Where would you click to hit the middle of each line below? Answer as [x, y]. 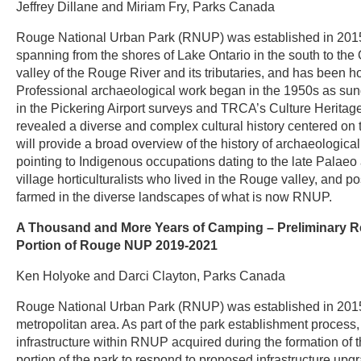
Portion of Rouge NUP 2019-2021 [117, 245]
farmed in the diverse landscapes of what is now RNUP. [174, 197]
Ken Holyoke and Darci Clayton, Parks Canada [151, 276]
